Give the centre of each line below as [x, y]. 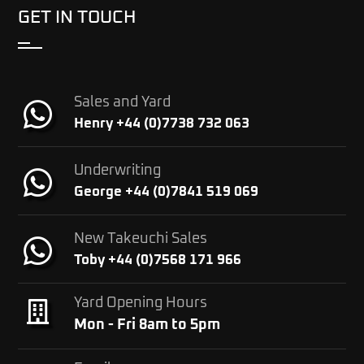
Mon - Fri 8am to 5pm [147, 325]
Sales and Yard [122, 103]
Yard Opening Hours [140, 303]
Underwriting [117, 171]
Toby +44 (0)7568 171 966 [157, 261]
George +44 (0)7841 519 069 [166, 193]
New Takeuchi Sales [140, 239]
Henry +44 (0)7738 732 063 [161, 124]
